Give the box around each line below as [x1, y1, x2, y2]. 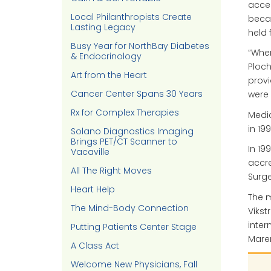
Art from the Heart [71, 69, 147, 81]
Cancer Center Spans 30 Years [71, 88, 203, 100]
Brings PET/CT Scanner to [71, 135, 177, 148]
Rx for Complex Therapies [71, 106, 179, 119]
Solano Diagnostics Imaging [71, 125, 194, 137]
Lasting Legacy [71, 21, 135, 33]
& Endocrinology [71, 50, 142, 62]
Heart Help [71, 183, 115, 195]
